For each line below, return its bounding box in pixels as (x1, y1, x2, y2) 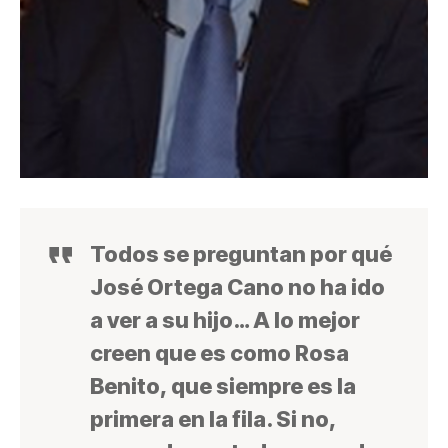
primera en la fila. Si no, (90, 406, 336, 433)
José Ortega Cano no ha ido (90, 274, 385, 301)
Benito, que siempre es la (90, 373, 356, 400)
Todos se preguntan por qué (90, 241, 392, 268)
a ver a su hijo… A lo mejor (90, 307, 360, 334)
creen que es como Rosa (90, 340, 349, 367)
